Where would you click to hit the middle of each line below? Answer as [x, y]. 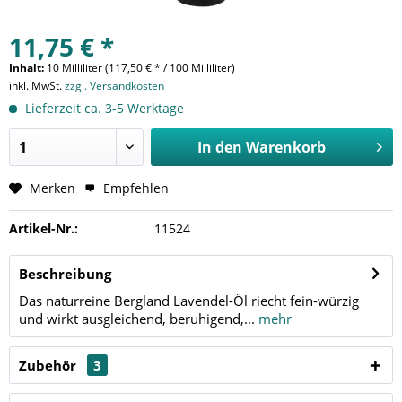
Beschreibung [65, 273]
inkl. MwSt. [37, 85]
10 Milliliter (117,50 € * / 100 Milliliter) [141, 67]
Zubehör [49, 365]
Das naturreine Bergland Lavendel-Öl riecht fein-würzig [189, 300]
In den [219, 147]
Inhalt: [28, 67]
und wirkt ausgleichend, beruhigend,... [137, 318]
